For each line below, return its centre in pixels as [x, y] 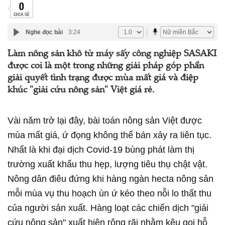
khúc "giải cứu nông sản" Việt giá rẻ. [81, 90]
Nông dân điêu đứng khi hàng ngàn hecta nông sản [110, 179]
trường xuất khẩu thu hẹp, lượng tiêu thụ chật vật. [107, 164]
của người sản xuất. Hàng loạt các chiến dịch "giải [108, 208]
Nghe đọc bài [44, 32]
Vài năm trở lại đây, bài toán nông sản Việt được [105, 121]
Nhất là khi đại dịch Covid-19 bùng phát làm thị [101, 150]
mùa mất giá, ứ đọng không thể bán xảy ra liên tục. [109, 135]
